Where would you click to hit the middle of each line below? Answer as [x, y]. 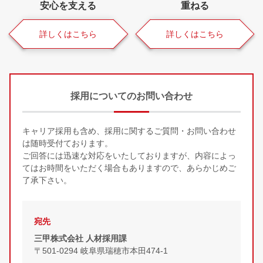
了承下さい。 [47, 180]
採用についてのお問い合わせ [131, 96]
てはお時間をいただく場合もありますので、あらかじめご [129, 168]
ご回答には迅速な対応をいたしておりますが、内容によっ [129, 155]
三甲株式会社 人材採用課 [80, 239]
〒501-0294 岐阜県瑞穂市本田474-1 [101, 251]
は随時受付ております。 [68, 143]
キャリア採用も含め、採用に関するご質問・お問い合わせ [129, 131]
